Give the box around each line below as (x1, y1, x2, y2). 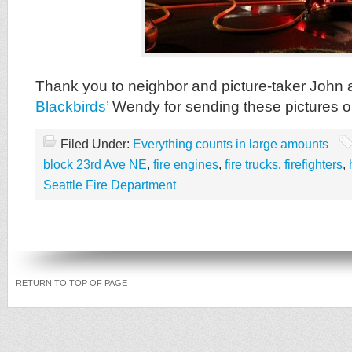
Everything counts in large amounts (133, 137, 328, 151)
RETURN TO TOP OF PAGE (16, 278, 127, 288)
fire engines (153, 158, 218, 171)
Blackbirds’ (35, 98, 108, 115)
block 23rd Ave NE (43, 158, 147, 171)
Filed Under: (60, 137, 133, 151)
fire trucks (225, 158, 278, 171)
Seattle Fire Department (43, 178, 176, 192)
